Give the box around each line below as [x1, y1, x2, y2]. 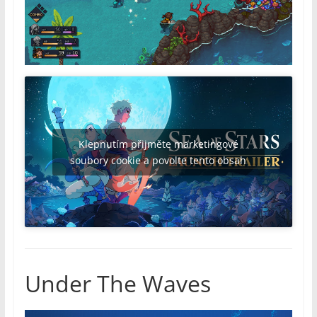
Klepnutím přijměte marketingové [78, 137, 238, 151]
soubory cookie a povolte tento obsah [70, 153, 247, 167]
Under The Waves [24, 267, 211, 299]
